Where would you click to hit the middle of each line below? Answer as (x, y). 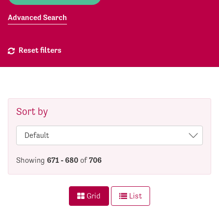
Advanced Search (37, 18)
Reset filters (40, 50)
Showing (32, 160)
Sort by (32, 112)
